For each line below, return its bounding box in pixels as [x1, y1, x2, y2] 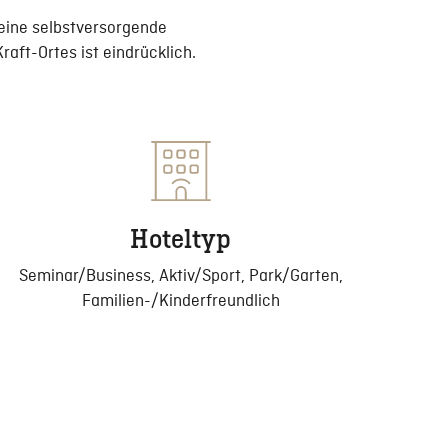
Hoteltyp [130, 221, 232, 255]
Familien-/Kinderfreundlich [81, 290, 280, 312]
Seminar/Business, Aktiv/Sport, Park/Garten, [18, 265, 343, 287]
